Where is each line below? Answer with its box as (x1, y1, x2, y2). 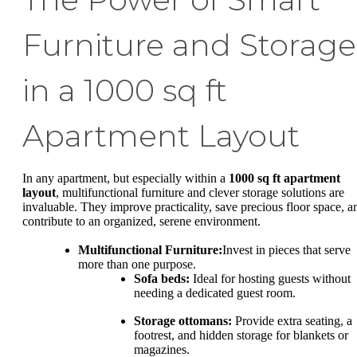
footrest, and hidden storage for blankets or (134, 328, 348, 343)
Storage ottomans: (134, 314, 232, 328)
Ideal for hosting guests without (190, 271, 351, 285)
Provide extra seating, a (232, 314, 352, 328)
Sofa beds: (134, 271, 190, 285)
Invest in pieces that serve (222, 242, 351, 257)
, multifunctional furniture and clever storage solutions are (56, 186, 344, 200)
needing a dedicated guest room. (134, 285, 296, 300)
